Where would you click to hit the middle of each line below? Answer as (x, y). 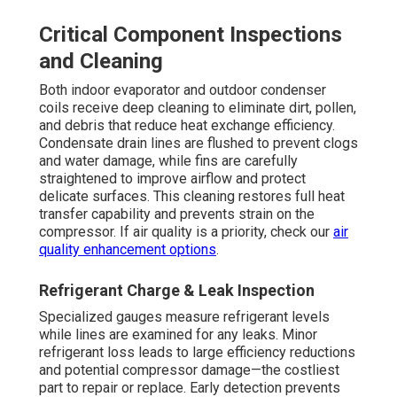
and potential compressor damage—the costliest (189, 370)
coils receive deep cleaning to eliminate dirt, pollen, (198, 107)
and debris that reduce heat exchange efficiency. (187, 125)
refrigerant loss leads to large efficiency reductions (197, 352)
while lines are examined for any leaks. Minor (178, 334)
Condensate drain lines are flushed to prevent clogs (198, 143)
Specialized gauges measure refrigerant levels (184, 316)
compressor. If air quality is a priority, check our (186, 231)
